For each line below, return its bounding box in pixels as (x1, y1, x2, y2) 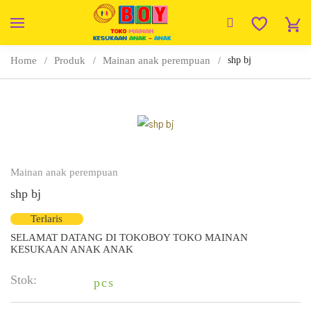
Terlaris (31, 212, 63, 224)
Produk (54, 55, 85, 66)
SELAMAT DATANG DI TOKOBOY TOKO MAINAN (10, 231, 248, 243)
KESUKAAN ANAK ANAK (10, 243, 133, 255)
